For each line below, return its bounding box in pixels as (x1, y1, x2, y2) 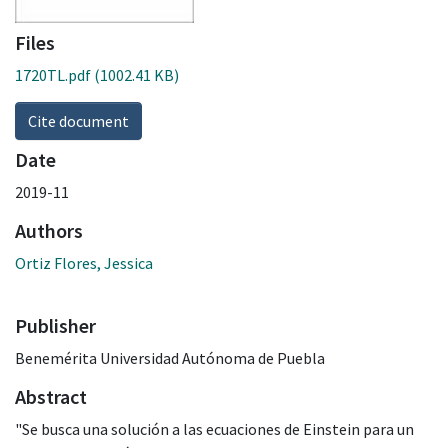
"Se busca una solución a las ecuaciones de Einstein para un (15, 418, 414, 439)
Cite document (28, 110, 129, 131)
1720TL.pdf (15, 64, 91, 85)
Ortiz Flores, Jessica (15, 252, 153, 273)
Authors (15, 217, 83, 243)
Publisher (15, 312, 96, 338)
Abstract (15, 383, 87, 409)
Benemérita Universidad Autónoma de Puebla (15, 347, 325, 368)
